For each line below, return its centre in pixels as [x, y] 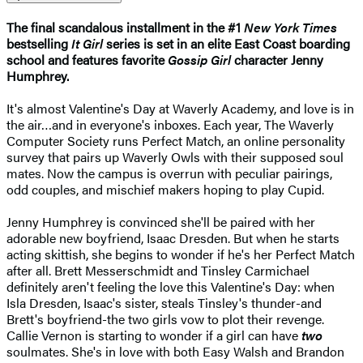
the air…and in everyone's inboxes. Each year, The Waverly [170, 124]
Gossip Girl [199, 59]
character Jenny [277, 59]
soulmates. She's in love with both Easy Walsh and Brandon [175, 351]
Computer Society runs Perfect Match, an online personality [176, 140]
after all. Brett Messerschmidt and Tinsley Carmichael [158, 270]
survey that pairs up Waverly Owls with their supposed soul [175, 156]
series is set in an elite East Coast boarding [228, 43]
